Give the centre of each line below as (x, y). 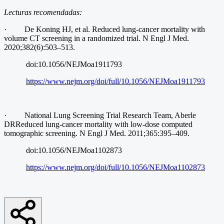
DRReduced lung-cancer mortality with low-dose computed (98, 124)
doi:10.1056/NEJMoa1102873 (63, 150)
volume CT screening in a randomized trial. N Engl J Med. (96, 38)
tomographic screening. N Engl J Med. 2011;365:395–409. (97, 133)
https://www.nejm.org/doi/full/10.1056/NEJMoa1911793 (115, 81)
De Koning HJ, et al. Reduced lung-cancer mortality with (115, 29)
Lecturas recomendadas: (43, 12)
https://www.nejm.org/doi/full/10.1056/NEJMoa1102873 (115, 167)
